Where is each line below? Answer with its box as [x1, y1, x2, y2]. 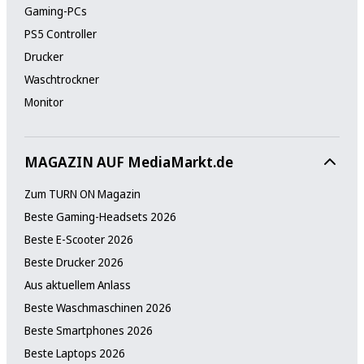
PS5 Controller [24, 25, 97, 41]
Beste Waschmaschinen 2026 [24, 299, 171, 315]
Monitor [24, 93, 63, 110]
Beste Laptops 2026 [24, 344, 125, 361]
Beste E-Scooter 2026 [24, 231, 133, 247]
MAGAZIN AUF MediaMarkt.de [24, 151, 233, 171]
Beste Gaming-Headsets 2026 [24, 208, 176, 224]
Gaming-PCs [24, 2, 87, 19]
